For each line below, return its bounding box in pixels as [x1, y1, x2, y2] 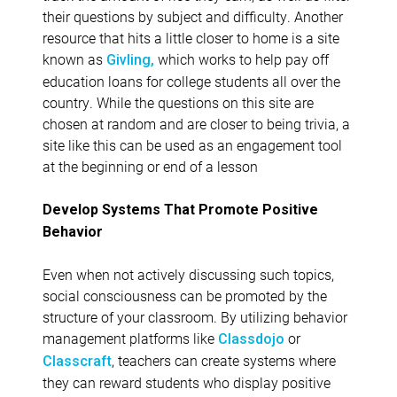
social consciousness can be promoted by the [43, 285, 327, 305]
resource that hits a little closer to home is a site [43, 27, 339, 47]
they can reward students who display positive [43, 372, 331, 392]
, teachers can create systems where [112, 350, 336, 370]
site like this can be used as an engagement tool [43, 135, 342, 154]
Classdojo [218, 330, 288, 347]
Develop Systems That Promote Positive [43, 200, 318, 218]
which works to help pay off [154, 49, 329, 68]
